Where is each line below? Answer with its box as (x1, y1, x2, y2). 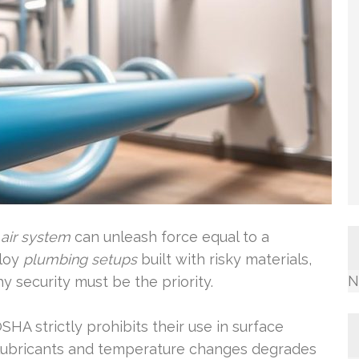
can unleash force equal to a (71, 228, 269, 245)
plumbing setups (23, 251, 137, 268)
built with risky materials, (137, 251, 312, 268)
